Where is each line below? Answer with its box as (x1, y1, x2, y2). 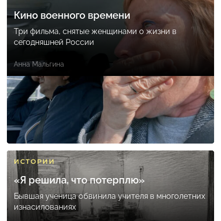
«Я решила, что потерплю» (14, 174, 145, 186)
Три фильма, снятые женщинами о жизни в (14, 27, 177, 37)
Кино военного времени (14, 9, 130, 22)
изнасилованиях (14, 202, 76, 212)
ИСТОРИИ (14, 157, 55, 166)
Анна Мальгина (14, 60, 64, 69)
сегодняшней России (14, 37, 94, 47)
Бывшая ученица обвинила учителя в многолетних (14, 191, 205, 201)
